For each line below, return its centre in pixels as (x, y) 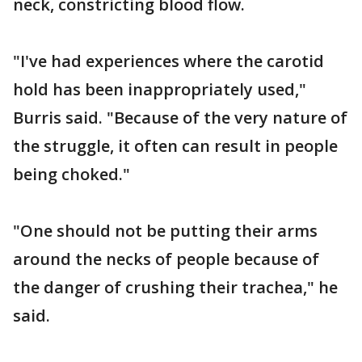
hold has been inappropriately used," (160, 90)
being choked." (72, 175)
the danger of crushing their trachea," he (175, 288)
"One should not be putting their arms (165, 231)
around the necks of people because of (166, 259)
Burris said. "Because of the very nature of (180, 118)
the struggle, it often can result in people (175, 146)
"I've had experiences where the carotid (168, 61)
